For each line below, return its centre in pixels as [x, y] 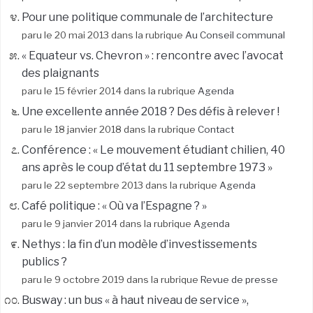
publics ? [44, 262]
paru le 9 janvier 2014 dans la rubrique [108, 224]
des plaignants [60, 73]
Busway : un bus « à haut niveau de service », [135, 300]
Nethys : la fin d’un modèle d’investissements [139, 245]
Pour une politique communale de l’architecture [147, 17]
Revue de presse [239, 280]
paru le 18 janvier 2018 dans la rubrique [110, 130]
